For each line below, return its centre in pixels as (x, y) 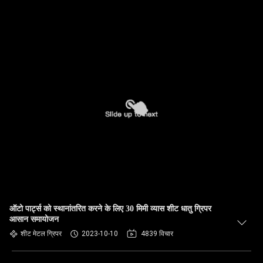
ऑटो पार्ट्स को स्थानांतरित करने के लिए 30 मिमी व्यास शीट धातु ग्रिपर (110, 209)
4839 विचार (157, 234)
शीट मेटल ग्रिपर (41, 234)
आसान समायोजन (34, 219)
